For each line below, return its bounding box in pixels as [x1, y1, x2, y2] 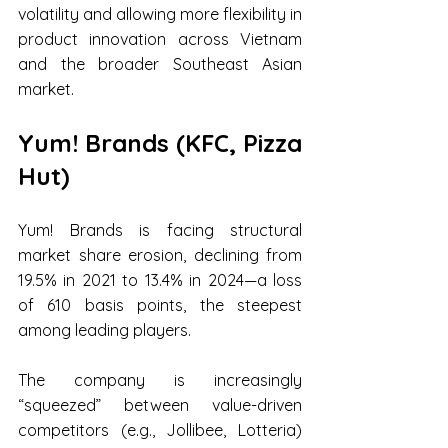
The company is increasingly [18, 370, 302, 391]
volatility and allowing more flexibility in [18, 4, 302, 25]
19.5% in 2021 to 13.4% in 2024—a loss [18, 270, 302, 291]
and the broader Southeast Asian [18, 54, 302, 75]
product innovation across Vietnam [18, 29, 302, 50]
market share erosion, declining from [18, 245, 302, 266]
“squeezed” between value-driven [18, 395, 302, 416]
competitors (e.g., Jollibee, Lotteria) [18, 420, 302, 441]
